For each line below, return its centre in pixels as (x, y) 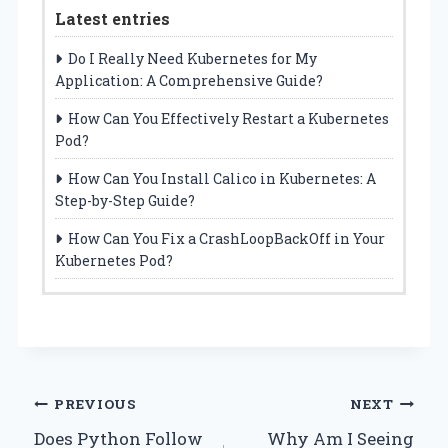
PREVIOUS (95, 404)
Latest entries (112, 18)
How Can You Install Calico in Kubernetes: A (222, 178)
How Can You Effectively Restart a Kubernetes (228, 118)
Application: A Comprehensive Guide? (189, 80)
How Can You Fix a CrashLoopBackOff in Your (226, 238)
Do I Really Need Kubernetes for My (192, 58)
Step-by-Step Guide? (125, 200)
